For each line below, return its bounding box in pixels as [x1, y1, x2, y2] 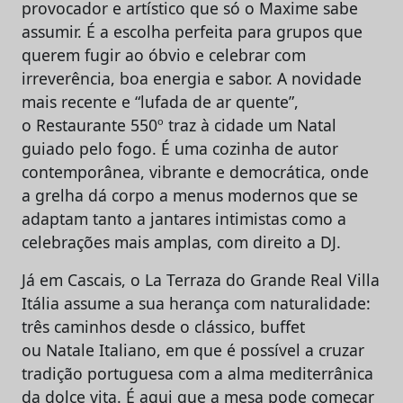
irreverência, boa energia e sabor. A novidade [22, 67, 362, 89]
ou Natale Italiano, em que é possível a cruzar [22, 338, 364, 361]
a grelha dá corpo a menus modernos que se [22, 184, 358, 206]
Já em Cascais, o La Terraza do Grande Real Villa [22, 268, 380, 291]
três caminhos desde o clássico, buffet [22, 315, 305, 337]
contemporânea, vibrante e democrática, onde [22, 160, 369, 183]
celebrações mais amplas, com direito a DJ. [22, 230, 341, 253]
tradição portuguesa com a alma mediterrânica [22, 362, 373, 384]
